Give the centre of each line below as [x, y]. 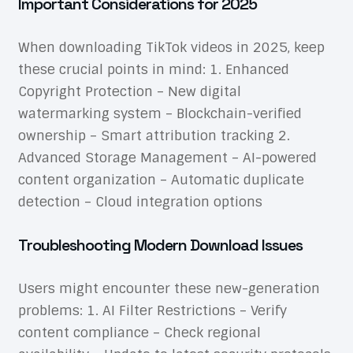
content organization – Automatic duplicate [161, 179]
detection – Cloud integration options [140, 201]
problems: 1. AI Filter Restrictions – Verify [152, 310]
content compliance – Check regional [139, 332]
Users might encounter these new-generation [169, 288]
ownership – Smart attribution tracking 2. [154, 135]
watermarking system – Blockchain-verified [160, 113]
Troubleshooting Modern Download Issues [160, 245]
